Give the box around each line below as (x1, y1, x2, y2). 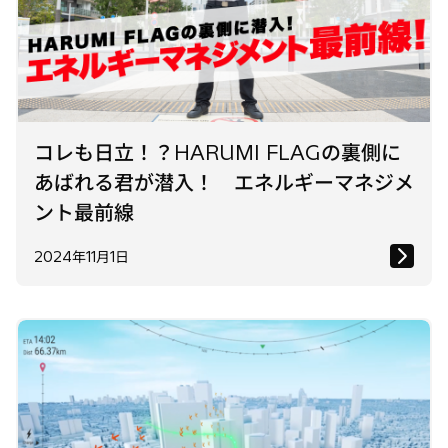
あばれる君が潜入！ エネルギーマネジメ (34, 170, 414, 196)
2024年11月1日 (34, 248, 129, 267)
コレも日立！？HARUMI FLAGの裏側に (34, 140, 401, 166)
